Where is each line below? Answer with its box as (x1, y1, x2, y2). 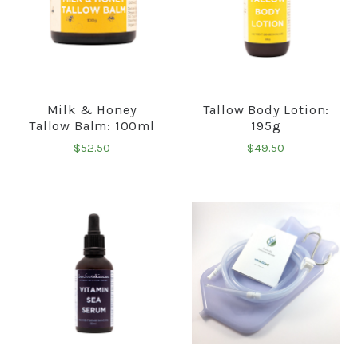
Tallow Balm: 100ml (29, 117, 155, 133)
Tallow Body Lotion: (202, 101, 330, 117)
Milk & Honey (46, 101, 137, 117)
